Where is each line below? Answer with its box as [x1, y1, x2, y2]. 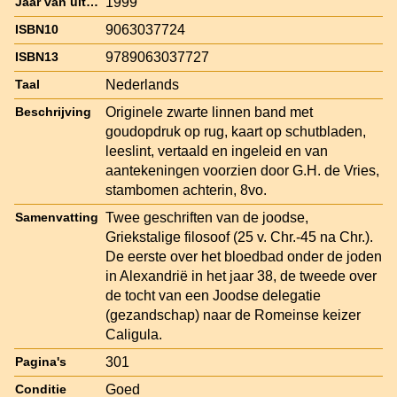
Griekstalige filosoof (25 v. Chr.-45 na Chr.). [105, 229, 373, 245]
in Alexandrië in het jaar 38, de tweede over [105, 268, 377, 284]
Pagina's [15, 354, 66, 369]
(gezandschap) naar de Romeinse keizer [105, 307, 361, 323]
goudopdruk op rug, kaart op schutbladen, [105, 123, 366, 139]
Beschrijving [15, 105, 91, 119]
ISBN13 [15, 50, 58, 64]
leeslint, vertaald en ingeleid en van [105, 143, 328, 159]
